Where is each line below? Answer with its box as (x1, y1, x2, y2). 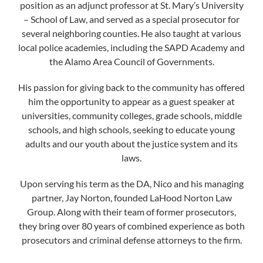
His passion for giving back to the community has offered (18, 82, 245, 93)
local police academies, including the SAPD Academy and (18, 42, 245, 53)
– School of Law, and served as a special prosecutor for (23, 14, 240, 25)
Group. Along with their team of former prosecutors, (27, 206, 236, 217)
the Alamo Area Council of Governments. (49, 56, 214, 67)
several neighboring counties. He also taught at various (22, 28, 241, 39)
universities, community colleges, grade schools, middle (21, 110, 242, 121)
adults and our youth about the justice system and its (25, 138, 238, 149)
